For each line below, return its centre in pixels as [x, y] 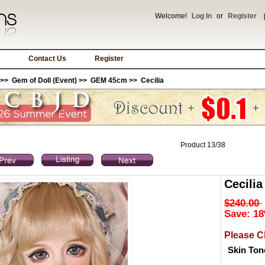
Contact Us [47, 59]
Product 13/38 [203, 145]
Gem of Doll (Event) [44, 80]
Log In [202, 16]
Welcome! [172, 16]
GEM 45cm [109, 80]
